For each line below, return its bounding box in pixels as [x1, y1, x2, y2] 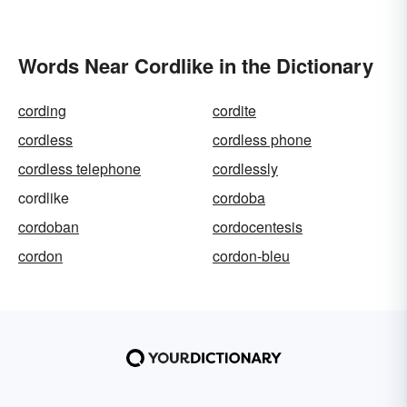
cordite [213, 100, 256, 122]
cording [18, 100, 66, 122]
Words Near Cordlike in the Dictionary [18, 51, 373, 81]
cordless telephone [18, 158, 141, 180]
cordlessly [213, 158, 278, 180]
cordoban [18, 216, 79, 238]
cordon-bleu [213, 245, 290, 267]
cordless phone [213, 129, 312, 151]
